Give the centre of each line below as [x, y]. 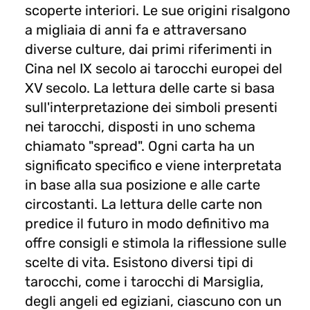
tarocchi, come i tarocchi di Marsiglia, [144, 281]
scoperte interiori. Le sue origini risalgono [157, 10]
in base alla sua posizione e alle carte [143, 184]
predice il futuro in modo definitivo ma [147, 223]
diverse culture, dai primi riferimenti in [148, 49]
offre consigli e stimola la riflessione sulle [156, 243]
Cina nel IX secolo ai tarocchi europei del [154, 68]
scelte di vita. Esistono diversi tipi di [139, 262]
